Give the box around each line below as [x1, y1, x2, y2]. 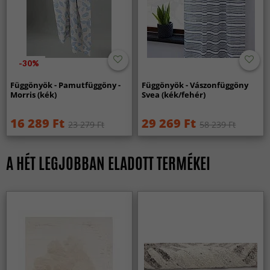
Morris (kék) [10, 89, 57, 100]
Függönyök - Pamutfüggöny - [10, 79, 121, 90]
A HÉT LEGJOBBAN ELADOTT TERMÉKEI [6, 151, 210, 175]
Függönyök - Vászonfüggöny [142, 79, 249, 90]
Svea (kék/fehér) [142, 89, 206, 100]
